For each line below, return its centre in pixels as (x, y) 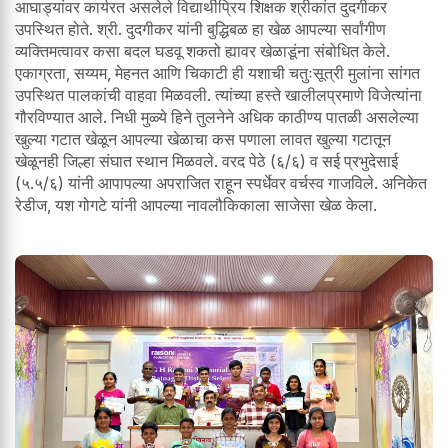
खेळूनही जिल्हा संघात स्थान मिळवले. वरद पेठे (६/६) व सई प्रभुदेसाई (206, 161)
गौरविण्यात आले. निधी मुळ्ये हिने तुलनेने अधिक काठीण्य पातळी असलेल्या (217, 117)
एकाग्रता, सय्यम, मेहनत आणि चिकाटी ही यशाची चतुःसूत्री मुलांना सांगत (217, 73)
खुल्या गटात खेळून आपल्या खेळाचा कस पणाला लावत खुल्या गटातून (203, 139)
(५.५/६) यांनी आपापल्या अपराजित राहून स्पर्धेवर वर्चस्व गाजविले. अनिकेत (221, 183)
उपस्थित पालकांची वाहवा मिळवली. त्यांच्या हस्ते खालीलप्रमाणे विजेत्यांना (218, 95)
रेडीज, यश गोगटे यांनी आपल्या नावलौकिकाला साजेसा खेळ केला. (196, 205)
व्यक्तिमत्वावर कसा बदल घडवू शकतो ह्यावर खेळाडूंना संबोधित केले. (202, 51)
